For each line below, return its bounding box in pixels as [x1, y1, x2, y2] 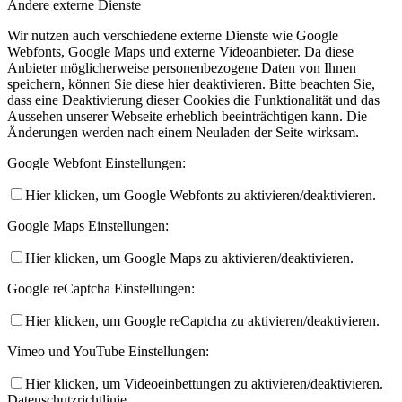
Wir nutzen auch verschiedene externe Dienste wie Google [7, 27, 338, 43]
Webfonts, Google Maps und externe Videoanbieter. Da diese [7, 43, 354, 59]
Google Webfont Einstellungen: [7, 154, 186, 170]
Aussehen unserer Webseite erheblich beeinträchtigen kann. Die [7, 108, 367, 124]
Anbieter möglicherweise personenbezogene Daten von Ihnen [7, 59, 356, 75]
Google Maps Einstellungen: [7, 217, 169, 233]
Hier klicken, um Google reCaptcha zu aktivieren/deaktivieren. [25, 312, 380, 328]
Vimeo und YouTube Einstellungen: [7, 343, 209, 359]
